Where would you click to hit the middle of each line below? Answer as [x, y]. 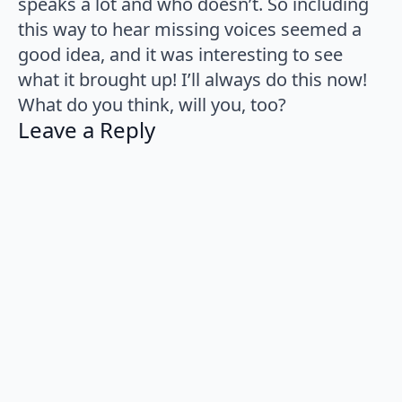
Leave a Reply [87, 129]
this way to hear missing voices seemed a [190, 29]
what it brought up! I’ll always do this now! [192, 79]
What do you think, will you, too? [152, 104]
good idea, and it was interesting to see [180, 54]
